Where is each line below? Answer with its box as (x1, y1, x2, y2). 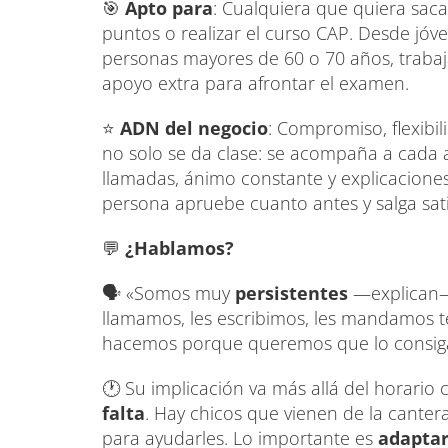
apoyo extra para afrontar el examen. (102, 70, 409, 95)
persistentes (235, 280, 348, 305)
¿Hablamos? (125, 235, 234, 260)
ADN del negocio (115, 115, 268, 140)
